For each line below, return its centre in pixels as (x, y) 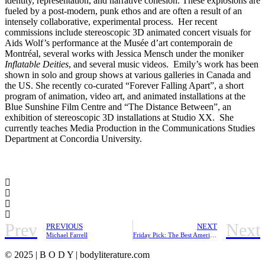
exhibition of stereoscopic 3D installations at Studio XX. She (119, 118)
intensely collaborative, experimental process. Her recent (111, 22)
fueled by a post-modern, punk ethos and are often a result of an (123, 11)
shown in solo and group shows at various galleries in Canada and (128, 75)
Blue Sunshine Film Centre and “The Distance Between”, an (118, 107)
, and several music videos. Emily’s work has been (164, 64)
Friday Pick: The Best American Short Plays (213, 235)
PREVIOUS (64, 226)
